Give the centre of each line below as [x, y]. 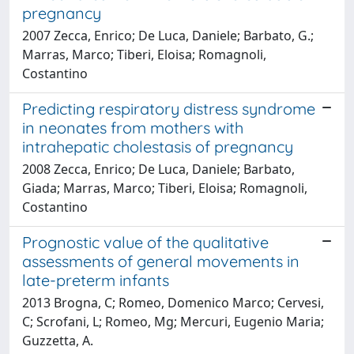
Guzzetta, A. [58, 340]
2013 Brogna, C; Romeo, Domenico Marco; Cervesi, [173, 302]
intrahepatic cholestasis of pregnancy [158, 146]
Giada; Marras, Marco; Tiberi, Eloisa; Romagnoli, [165, 188]
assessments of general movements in [161, 261]
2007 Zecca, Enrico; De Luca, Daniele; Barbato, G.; [168, 35]
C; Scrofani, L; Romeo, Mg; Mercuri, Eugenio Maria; [173, 321]
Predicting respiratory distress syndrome [169, 108]
